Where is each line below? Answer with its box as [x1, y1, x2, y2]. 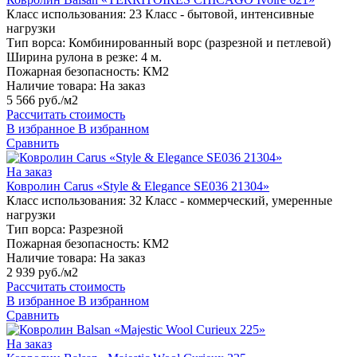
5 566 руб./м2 [6, 93, 78, 108]
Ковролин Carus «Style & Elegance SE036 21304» [6, 179, 269, 194]
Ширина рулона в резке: [6, 50, 138, 65]
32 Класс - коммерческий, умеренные [129, 194, 332, 208]
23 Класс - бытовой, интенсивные [129, 7, 314, 22]
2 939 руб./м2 [6, 265, 78, 280]
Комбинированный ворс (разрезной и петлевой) [69, 36, 331, 50]
